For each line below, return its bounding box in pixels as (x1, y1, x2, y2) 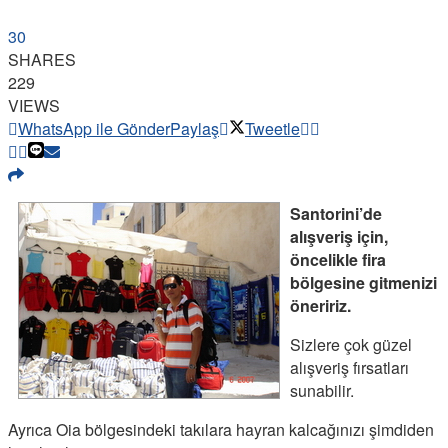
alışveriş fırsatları (290, 355, 409, 379)
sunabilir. (290, 378, 354, 402)
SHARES (8, 47, 76, 71)
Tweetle (245, 116, 300, 140)
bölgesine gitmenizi (290, 270, 437, 294)
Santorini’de (290, 201, 382, 225)
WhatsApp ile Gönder (18, 116, 170, 140)
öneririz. (290, 293, 351, 317)
